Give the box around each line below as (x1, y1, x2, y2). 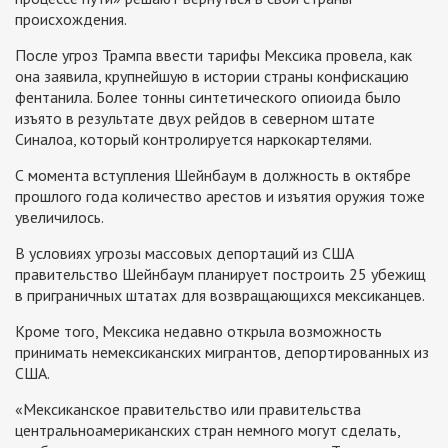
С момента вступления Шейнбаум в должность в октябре (15, 164, 411, 185)
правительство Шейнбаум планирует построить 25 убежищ (15, 263, 426, 284)
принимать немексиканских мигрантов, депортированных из (15, 341, 429, 362)
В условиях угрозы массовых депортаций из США (15, 242, 354, 263)
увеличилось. (15, 206, 104, 227)
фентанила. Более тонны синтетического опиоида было (15, 86, 401, 107)
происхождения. (15, 8, 127, 29)
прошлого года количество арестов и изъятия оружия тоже (15, 185, 425, 206)
